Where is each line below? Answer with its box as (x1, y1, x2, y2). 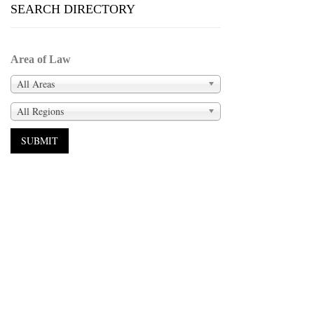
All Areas (17, 76, 55, 90)
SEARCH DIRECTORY (11, 2, 135, 16)
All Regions (17, 104, 64, 118)
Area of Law (11, 53, 71, 65)
